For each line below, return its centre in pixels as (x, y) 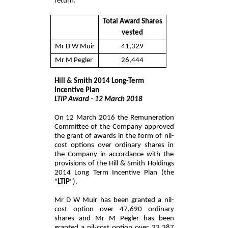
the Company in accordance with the (114, 154)
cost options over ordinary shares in (114, 145)
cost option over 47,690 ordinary (114, 209)
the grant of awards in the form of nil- (114, 136)
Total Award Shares (132, 21)
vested (133, 33)
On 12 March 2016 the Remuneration (114, 118)
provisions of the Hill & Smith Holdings (114, 163)
